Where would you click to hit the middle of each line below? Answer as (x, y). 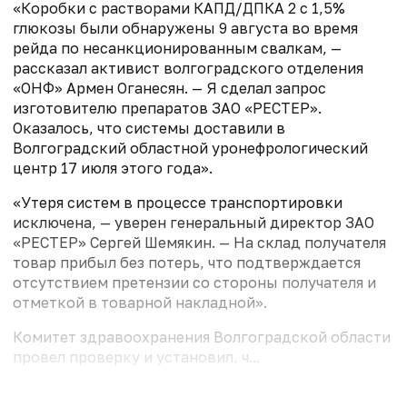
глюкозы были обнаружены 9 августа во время (185, 28)
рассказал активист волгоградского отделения (188, 68)
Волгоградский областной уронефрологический (190, 148)
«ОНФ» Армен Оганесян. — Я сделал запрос (169, 88)
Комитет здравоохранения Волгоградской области (202, 337)
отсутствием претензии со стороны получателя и (194, 282)
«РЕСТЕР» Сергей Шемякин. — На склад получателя (199, 242)
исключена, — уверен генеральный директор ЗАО (194, 222)
